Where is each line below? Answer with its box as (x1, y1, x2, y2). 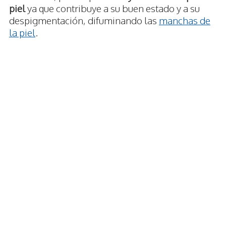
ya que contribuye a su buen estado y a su (25, 2, 200, 15)
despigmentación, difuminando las (9, 14, 159, 27)
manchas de (159, 14, 210, 27)
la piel (9, 26, 35, 39)
